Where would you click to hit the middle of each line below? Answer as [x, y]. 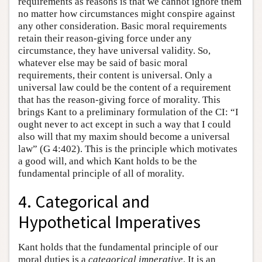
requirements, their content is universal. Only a [115, 75]
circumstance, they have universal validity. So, [114, 50]
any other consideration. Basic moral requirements [123, 26]
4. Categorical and [84, 202]
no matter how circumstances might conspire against [127, 13]
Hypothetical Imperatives [109, 222]
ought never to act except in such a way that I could [125, 124]
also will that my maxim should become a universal [124, 136]
